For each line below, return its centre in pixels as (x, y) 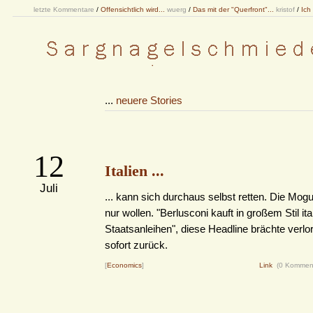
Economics (124, 265)
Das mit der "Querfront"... (233, 9)
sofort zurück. (136, 245)
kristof (285, 9)
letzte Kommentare (64, 9)
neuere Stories (149, 100)
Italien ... (134, 171)
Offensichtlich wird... (133, 9)
